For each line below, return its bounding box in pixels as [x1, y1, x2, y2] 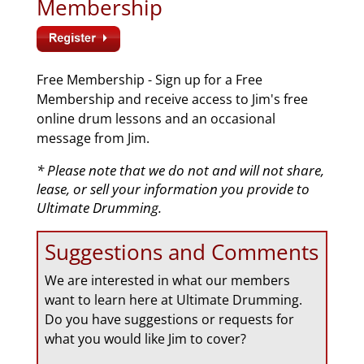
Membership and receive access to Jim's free [36, 89, 308, 108]
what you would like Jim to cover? [45, 330, 246, 349]
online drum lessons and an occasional [36, 109, 275, 128]
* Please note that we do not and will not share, [36, 161, 324, 180]
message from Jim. [36, 128, 149, 147]
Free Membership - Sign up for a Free [36, 70, 262, 89]
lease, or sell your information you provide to [36, 180, 310, 199]
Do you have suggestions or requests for [45, 310, 294, 329]
